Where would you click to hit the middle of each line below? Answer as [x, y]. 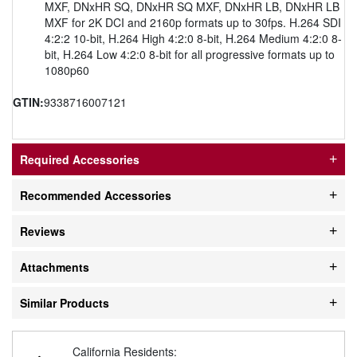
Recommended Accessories [96, 195]
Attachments [55, 267]
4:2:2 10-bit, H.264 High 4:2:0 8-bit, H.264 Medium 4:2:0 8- [193, 38]
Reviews [43, 231]
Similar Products [65, 302]
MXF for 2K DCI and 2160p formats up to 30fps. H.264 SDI [193, 22]
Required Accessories [80, 159]
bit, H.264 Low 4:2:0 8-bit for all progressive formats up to [190, 54]
